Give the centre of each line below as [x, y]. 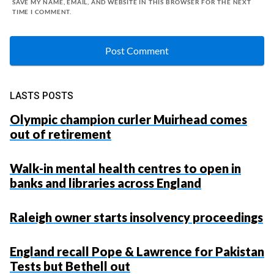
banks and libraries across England [106, 183]
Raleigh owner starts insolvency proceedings [136, 217]
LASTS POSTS [42, 96]
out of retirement [61, 134]
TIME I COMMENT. [42, 12]
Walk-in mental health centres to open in [125, 168]
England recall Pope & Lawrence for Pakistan [137, 252]
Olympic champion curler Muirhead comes [128, 120]
